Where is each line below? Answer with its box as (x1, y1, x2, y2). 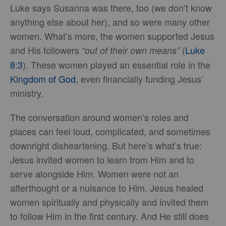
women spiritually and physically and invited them (10, 195, 208, 209)
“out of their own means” (82, 44, 180, 57)
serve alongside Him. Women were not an (10, 167, 179, 181)
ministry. (10, 86, 43, 100)
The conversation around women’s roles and (10, 110, 189, 124)
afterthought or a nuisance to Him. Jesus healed (10, 181, 203, 195)
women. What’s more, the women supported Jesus (10, 29, 214, 43)
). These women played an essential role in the (23, 58, 210, 72)
